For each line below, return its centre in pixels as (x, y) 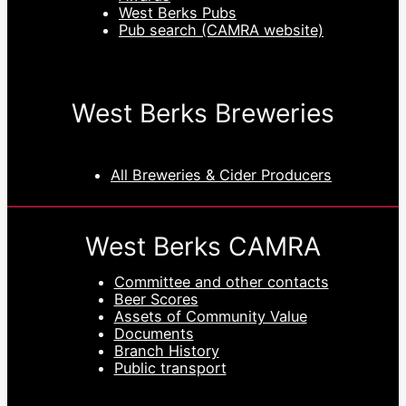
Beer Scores (156, 299)
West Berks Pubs (178, 12)
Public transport (170, 367)
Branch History (166, 350)
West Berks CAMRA (203, 246)
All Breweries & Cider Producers (221, 174)
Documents (154, 333)
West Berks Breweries (203, 114)
